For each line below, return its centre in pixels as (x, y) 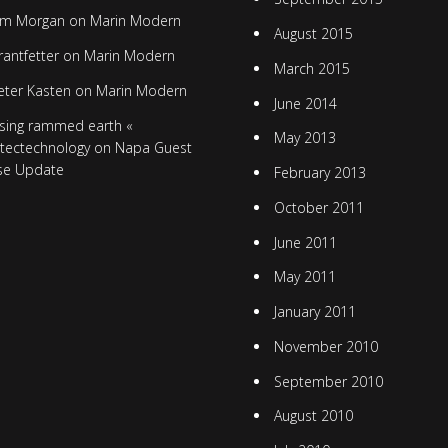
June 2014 (305, 103)
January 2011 (314, 312)
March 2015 (311, 68)
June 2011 (305, 242)
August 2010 (313, 416)
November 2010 (325, 346)
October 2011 (318, 207)
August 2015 (313, 34)
